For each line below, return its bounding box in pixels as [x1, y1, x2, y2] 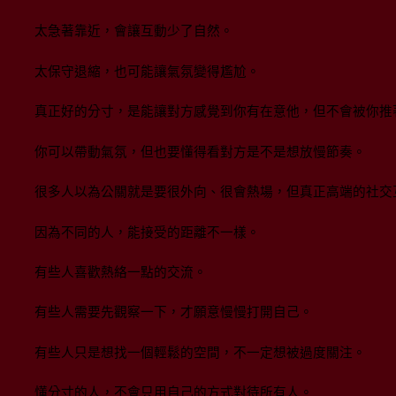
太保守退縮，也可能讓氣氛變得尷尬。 [34, 64, 260, 79]
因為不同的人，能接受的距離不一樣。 [34, 225, 260, 240]
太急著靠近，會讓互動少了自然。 [34, 24, 233, 39]
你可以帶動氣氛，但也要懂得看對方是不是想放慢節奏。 [34, 144, 366, 159]
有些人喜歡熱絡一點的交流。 [34, 265, 207, 280]
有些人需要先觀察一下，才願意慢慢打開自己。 [34, 305, 313, 320]
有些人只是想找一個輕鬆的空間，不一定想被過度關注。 [34, 345, 366, 360]
